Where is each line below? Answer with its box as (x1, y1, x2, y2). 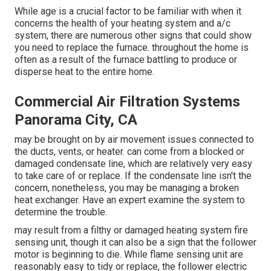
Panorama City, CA (15, 111, 137, 129)
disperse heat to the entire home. (15, 66, 154, 78)
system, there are (15, 30, 91, 42)
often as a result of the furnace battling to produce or (15, 54, 237, 66)
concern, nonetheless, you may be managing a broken (15, 182, 239, 194)
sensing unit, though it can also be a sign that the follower (15, 237, 256, 249)
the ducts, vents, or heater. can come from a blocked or (15, 146, 244, 158)
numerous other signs (91, 30, 183, 42)
